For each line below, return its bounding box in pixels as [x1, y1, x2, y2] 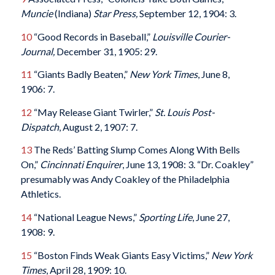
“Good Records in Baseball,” [31, 30, 152, 42]
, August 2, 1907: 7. [58, 120, 137, 133]
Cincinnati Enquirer [39, 158, 122, 171]
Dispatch [20, 120, 59, 133]
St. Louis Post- [154, 106, 215, 118]
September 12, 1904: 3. [137, 7, 236, 20]
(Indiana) [54, 7, 93, 20]
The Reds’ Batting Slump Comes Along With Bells [31, 144, 240, 156]
